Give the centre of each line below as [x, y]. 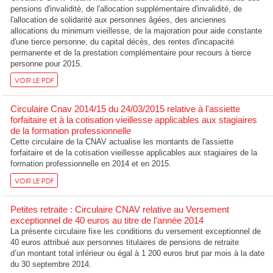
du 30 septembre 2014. [51, 264]
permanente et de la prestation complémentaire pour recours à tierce [131, 52]
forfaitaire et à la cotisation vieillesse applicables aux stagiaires [134, 120]
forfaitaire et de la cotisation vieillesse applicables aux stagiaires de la [134, 153]
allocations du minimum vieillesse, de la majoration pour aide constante [136, 30]
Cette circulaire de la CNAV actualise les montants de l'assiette [122, 142]
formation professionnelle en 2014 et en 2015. [91, 164]
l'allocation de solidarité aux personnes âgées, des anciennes [119, 19]
